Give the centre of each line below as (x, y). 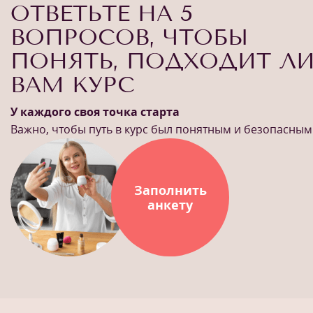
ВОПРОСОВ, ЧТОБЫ (129, 37)
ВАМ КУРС (73, 85)
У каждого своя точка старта (95, 112)
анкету (170, 204)
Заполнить (170, 190)
